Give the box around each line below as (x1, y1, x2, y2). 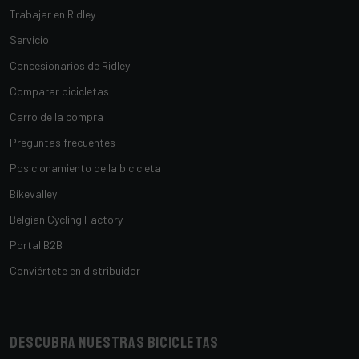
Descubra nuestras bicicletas (10, 333, 219, 353)
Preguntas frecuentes (10, 135, 115, 149)
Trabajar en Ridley (10, 7, 95, 21)
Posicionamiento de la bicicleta (10, 161, 161, 175)
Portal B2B (10, 238, 63, 252)
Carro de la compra (10, 110, 103, 123)
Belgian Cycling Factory (10, 212, 123, 226)
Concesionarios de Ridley (10, 58, 130, 72)
